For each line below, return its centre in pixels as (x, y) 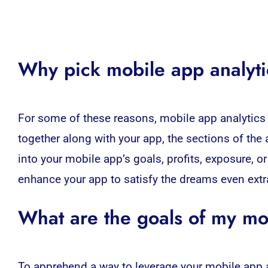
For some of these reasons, (89, 118)
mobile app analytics (212, 118)
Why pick (62, 69)
